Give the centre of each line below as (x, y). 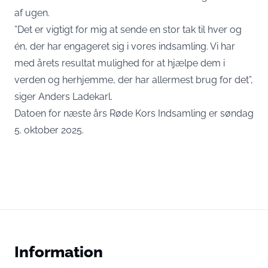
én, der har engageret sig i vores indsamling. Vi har (125, 46)
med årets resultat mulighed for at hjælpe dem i (120, 63)
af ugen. (32, 13)
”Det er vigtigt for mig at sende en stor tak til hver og (128, 30)
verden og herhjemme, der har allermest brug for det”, (134, 80)
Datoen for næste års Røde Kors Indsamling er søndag (134, 113)
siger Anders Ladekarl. (63, 97)
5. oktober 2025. (49, 130)
